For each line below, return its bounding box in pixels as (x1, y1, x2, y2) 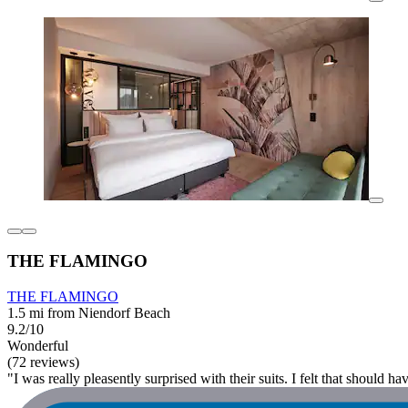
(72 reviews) (7, 354, 79, 371)
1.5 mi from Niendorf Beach (7, 305, 170, 321)
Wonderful (7, 338, 68, 354)
